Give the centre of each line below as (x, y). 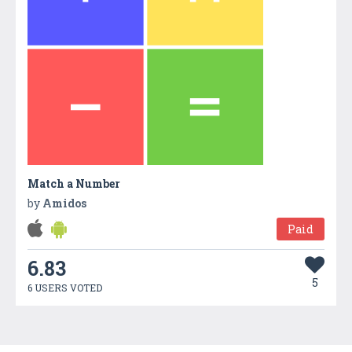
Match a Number (74, 183)
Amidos (64, 203)
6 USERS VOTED (65, 287)
